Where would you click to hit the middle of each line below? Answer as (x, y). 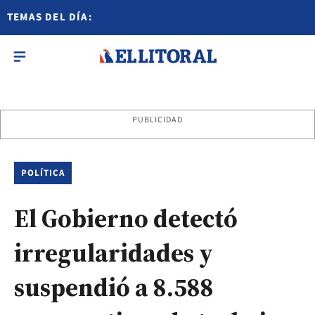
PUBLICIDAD (157, 120)
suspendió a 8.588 (114, 287)
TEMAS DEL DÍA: (50, 17)
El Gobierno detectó (126, 218)
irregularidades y (114, 253)
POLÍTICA (43, 173)
